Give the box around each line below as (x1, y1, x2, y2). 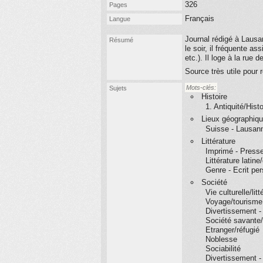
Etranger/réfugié (205, 225, 259, 234)
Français (185, 14, 214, 23)
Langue (109, 15, 130, 22)
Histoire (201, 92, 227, 101)
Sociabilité (205, 244, 241, 253)
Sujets (109, 85, 127, 92)
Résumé (109, 36, 133, 43)
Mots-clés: (186, 84, 216, 91)
